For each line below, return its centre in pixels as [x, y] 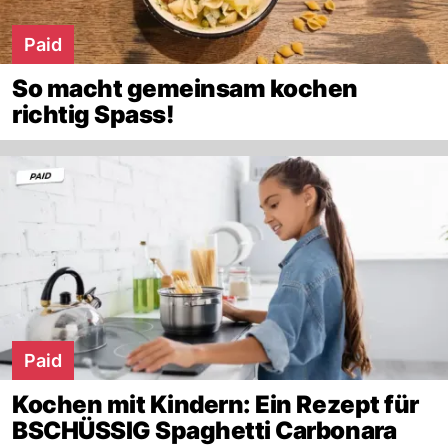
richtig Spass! [93, 114]
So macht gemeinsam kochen [185, 88]
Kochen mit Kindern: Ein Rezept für [215, 404]
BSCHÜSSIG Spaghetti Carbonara [204, 430]
